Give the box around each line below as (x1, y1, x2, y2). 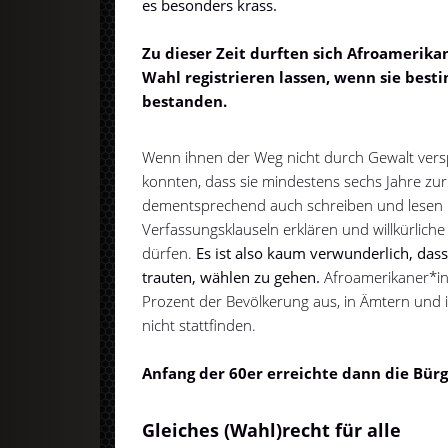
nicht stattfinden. (142, 314, 257, 335)
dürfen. (142, 242, 197, 263)
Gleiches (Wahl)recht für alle (142, 418, 402, 443)
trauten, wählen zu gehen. (142, 266, 325, 287)
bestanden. (142, 91, 228, 112)
